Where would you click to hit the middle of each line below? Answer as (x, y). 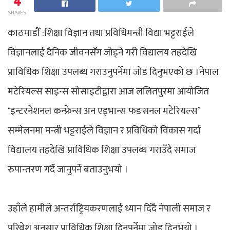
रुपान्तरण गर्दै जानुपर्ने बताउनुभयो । (68, 169)
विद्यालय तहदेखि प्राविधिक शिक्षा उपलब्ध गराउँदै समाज (102, 150)
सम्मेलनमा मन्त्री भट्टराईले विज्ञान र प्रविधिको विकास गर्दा (104, 130)
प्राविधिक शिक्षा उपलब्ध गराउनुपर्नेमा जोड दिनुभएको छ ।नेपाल (113, 72)
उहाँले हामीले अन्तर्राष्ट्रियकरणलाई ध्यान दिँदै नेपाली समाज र (109, 208)
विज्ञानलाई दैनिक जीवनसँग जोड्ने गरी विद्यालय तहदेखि (102, 52)
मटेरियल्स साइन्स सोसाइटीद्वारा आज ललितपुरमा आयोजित (108, 91)
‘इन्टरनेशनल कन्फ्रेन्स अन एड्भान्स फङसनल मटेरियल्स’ (103, 111)
